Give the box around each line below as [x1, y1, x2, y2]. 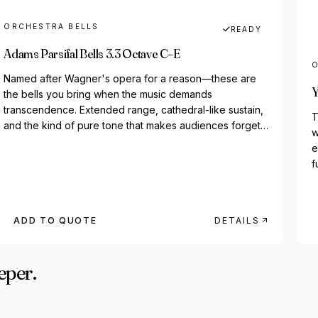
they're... [4, 134, 45, 147]
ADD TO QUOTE [13, 214, 97, 226]
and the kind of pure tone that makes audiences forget [4, 119, 261, 131]
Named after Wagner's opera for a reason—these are [4, 72, 257, 84]
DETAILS [214, 214, 261, 226]
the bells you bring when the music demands [4, 87, 213, 100]
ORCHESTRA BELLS [4, 21, 99, 31]
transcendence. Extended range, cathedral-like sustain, [4, 103, 264, 116]
